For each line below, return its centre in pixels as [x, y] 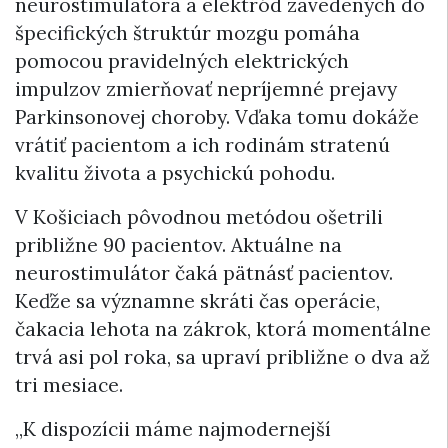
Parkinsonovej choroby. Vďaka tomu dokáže [217, 117]
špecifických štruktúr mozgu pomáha [187, 33]
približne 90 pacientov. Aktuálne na [178, 245]
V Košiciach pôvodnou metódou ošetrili [199, 217]
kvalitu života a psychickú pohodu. [175, 173]
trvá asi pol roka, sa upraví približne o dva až [222, 357]
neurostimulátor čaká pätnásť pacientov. [204, 273]
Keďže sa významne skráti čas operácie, [197, 301]
